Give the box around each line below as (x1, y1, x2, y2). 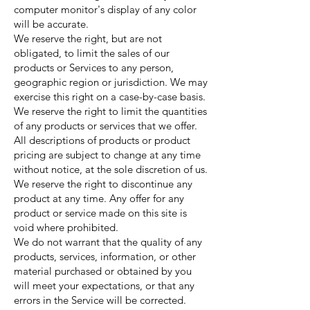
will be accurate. (14, 17, 89, 30)
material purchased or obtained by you (14, 264, 192, 277)
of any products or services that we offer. (14, 119, 197, 132)
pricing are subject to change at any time (14, 148, 201, 161)
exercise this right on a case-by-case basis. (14, 90, 206, 103)
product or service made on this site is (14, 206, 187, 219)
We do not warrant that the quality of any (14, 235, 202, 248)
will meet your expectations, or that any (14, 279, 194, 292)
